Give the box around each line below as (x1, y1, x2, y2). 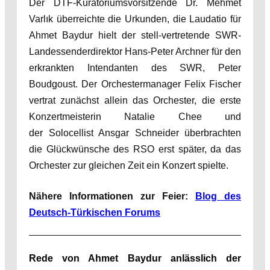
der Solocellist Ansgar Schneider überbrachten (29, 127, 241, 138)
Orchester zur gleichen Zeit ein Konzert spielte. (29, 160, 228, 171)
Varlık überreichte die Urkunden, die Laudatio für (29, 13, 241, 24)
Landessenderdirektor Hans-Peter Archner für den (29, 46, 241, 57)
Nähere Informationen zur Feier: (29, 190, 195, 201)
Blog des (195, 190, 241, 201)
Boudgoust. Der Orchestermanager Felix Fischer (29, 78, 241, 89)
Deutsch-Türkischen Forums (29, 207, 160, 218)
